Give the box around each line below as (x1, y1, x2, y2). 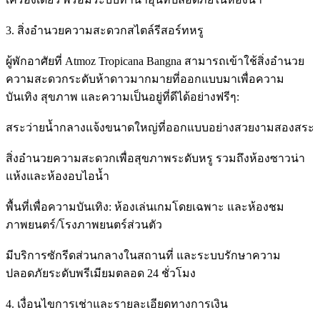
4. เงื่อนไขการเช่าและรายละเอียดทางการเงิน (6, 297, 228, 310)
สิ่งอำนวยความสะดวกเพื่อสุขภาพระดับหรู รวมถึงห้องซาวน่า (6, 151, 305, 164)
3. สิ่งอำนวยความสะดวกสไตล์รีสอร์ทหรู (6, 24, 204, 36)
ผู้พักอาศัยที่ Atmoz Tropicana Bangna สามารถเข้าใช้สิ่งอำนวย (6, 54, 304, 67)
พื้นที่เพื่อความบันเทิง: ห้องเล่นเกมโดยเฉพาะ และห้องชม (6, 200, 284, 213)
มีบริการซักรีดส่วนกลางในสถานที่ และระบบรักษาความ (6, 249, 281, 261)
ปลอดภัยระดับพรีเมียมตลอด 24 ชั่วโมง (6, 266, 196, 279)
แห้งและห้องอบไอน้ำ (6, 169, 109, 182)
